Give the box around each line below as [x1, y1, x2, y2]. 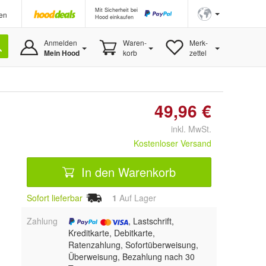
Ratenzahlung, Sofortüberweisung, [68, 238, 198, 251]
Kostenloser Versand [134, 137, 211, 149]
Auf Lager [117, 192, 156, 204]
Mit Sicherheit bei [95, 6, 138, 14]
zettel [189, 47, 207, 58]
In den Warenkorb [78, 163, 176, 180]
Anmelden [43, 37, 77, 47]
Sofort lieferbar [27, 192, 83, 204]
